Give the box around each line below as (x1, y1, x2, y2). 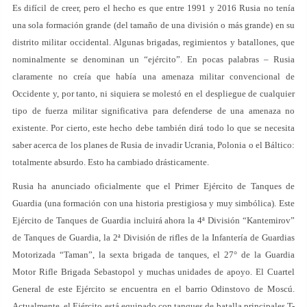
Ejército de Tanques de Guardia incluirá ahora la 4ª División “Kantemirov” (12, 215, 295, 225)
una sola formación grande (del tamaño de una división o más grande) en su (12, 20, 295, 30)
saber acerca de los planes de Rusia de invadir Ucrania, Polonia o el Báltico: (12, 140, 295, 150)
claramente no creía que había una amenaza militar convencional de (12, 71, 295, 82)
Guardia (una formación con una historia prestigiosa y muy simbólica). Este (12, 198, 295, 208)
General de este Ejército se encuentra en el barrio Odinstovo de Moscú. (12, 284, 295, 294)
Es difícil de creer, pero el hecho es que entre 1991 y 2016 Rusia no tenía (12, 3, 295, 13)
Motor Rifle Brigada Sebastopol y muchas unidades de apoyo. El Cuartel (12, 267, 295, 277)
